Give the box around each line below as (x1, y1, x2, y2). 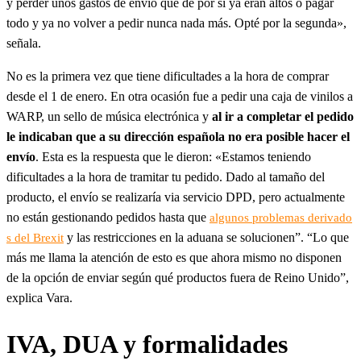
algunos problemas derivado (210, 210, 352, 224)
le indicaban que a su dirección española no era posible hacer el (6, 129, 350, 143)
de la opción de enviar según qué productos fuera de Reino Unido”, (6, 270, 349, 284)
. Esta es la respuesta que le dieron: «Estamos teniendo (35, 149, 311, 164)
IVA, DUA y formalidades (6, 330, 288, 359)
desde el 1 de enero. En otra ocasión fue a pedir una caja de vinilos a (6, 89, 353, 103)
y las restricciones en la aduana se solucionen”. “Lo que (64, 230, 349, 244)
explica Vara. (6, 290, 73, 305)
